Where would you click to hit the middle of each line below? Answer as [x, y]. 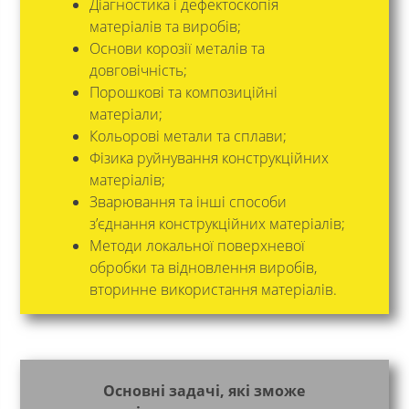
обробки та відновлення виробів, [203, 267]
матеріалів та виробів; [165, 26]
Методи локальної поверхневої [197, 246]
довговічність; [138, 70]
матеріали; [126, 114]
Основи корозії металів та [177, 48]
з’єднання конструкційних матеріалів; [217, 224]
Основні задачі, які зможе [204, 391]
